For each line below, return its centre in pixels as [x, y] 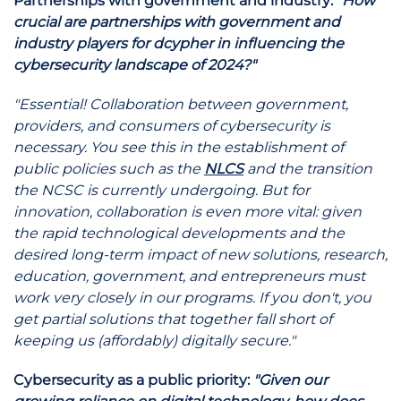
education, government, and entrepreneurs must [189, 276]
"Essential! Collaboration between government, [181, 104]
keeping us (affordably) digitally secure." [154, 341]
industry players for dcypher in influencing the [179, 43]
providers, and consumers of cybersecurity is [172, 126]
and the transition [308, 169]
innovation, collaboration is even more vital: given [188, 212]
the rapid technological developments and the [179, 233]
